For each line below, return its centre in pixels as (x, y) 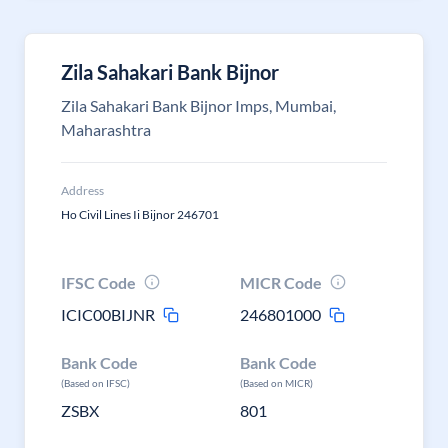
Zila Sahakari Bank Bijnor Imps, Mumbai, (198, 105)
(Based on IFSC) (95, 383)
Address (82, 190)
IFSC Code (98, 282)
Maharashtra (106, 129)
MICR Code (281, 282)
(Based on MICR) (277, 383)
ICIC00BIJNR (108, 314)
